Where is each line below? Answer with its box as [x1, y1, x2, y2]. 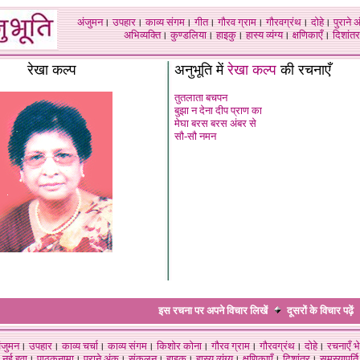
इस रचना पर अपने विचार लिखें [158, 305, 268, 317]
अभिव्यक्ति [124, 29, 161, 41]
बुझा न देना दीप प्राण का [174, 104, 262, 117]
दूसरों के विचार [287, 305, 341, 317]
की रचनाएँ [276, 62, 331, 78]
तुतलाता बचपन [174, 92, 227, 104]
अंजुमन [77, 16, 103, 28]
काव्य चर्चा [61, 340, 98, 352]
